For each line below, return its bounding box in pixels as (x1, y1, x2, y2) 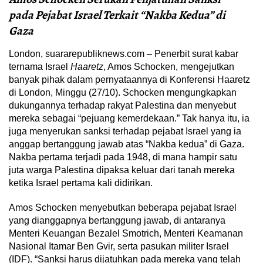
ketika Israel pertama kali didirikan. (9, 178, 153, 188)
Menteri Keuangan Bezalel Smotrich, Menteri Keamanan (9, 228, 243, 239)
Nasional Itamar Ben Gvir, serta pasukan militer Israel (9, 241, 229, 252)
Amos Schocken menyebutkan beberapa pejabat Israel (9, 203, 237, 213)
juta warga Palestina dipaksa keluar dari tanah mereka (9, 165, 235, 176)
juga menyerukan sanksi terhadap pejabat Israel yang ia (9, 126, 241, 137)
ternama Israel (9, 62, 70, 72)
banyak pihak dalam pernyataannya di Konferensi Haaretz (9, 75, 250, 85)
